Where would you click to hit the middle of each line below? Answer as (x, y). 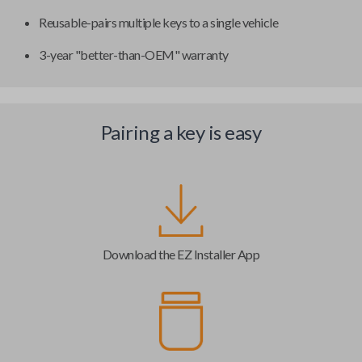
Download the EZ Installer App (181, 254)
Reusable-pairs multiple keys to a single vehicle (158, 23)
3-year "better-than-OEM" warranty (134, 55)
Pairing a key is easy (181, 133)
